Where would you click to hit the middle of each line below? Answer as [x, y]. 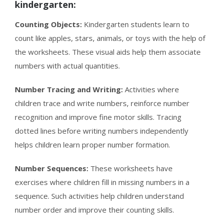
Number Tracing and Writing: [70, 89]
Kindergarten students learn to [136, 24]
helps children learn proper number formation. [92, 144]
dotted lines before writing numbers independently [102, 130]
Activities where [152, 89]
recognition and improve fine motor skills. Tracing [98, 117]
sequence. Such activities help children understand [99, 196]
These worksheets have [130, 168]
